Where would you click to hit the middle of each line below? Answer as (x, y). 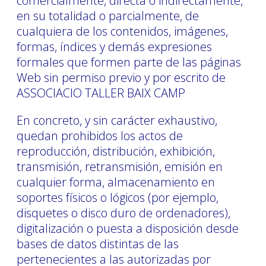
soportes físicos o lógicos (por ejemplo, (118, 197)
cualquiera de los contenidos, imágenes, (122, 31)
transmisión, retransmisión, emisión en (120, 166)
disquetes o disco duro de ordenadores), (123, 213)
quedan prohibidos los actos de (100, 135)
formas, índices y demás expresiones (114, 46)
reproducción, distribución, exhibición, (116, 151)
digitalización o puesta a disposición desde (128, 228)
